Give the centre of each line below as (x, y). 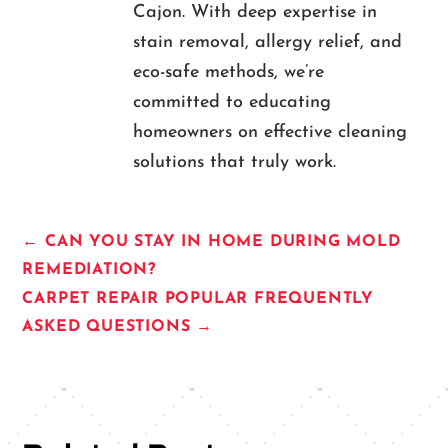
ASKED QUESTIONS (106, 327)
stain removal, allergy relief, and (267, 43)
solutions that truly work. (234, 163)
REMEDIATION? (89, 270)
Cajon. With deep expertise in (254, 13)
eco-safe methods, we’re (228, 73)
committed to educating (231, 103)
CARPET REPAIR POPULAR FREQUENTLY (198, 299)
